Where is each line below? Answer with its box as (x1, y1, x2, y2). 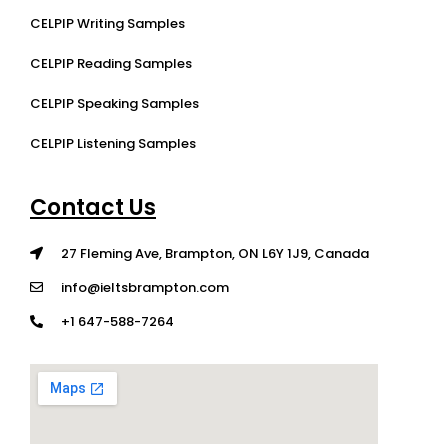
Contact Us (30, 191, 156, 223)
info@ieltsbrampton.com (61, 277, 230, 297)
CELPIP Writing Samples (30, 13, 185, 33)
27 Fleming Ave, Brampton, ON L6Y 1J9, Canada (61, 243, 370, 263)
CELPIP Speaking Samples (30, 93, 199, 113)
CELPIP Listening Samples (30, 133, 196, 153)
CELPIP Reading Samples (30, 53, 192, 73)
